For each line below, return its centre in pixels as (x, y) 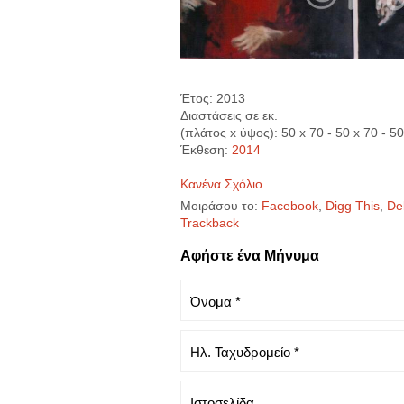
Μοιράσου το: (219, 206)
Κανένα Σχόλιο (221, 184)
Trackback (209, 223)
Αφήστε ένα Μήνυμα (249, 256)
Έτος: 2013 (212, 99)
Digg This (352, 206)
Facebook (289, 206)
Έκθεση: (204, 150)
